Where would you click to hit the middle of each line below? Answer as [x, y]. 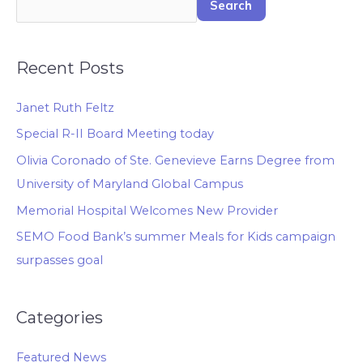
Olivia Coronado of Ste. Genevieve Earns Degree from [175, 161]
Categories [60, 318]
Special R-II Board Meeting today [115, 134]
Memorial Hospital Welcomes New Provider [147, 210]
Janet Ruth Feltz [65, 107]
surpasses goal [60, 261]
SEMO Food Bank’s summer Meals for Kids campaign [176, 237]
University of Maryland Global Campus [130, 184]
